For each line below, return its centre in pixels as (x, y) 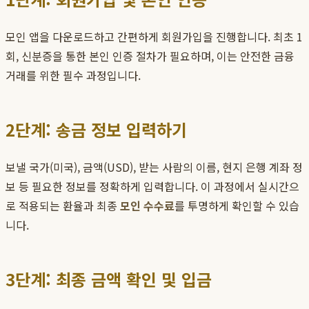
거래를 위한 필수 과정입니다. (73, 76)
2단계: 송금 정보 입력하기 (96, 130)
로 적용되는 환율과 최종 (63, 206)
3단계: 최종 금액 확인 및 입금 (109, 279)
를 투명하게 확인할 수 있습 (237, 206)
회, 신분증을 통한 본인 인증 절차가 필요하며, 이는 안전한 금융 (150, 56)
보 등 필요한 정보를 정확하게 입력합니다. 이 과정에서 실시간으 (152, 187)
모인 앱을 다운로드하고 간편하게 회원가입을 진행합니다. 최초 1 (154, 37)
